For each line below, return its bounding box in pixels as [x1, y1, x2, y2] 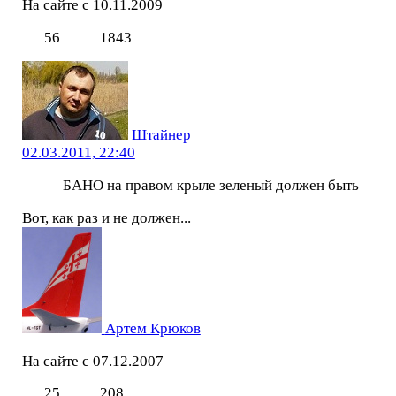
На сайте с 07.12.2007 [21, 352, 164, 369]
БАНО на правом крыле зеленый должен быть [62, 177, 359, 194]
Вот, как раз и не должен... [21, 209, 191, 226]
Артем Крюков [104, 319, 201, 337]
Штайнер [131, 126, 191, 144]
